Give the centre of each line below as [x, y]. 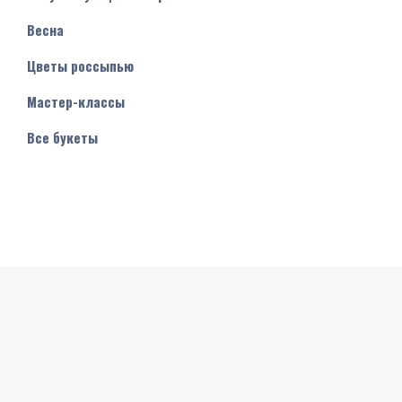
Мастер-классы [76, 101]
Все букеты [62, 137]
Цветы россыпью [80, 66]
